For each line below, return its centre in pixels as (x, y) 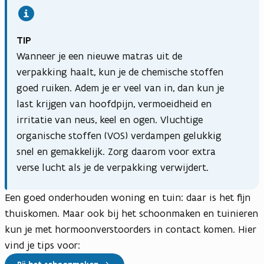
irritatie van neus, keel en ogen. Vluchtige (110, 119)
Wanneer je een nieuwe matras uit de (99, 56)
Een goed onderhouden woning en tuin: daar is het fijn (128, 197)
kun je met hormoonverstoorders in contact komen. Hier (131, 229)
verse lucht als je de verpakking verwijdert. (113, 167)
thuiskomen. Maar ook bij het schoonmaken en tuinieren (131, 213)
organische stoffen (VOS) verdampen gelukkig (119, 135)
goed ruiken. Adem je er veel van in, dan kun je (120, 88)
